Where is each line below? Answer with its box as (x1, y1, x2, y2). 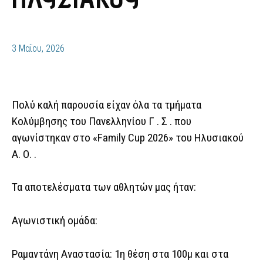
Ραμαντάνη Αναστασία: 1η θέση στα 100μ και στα (12, 247, 228, 261)
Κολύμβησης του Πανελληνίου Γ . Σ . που (12, 114, 191, 128)
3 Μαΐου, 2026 (12, 43, 65, 55)
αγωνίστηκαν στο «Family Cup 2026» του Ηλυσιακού (12, 130, 244, 144)
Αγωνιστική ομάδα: (12, 214, 97, 228)
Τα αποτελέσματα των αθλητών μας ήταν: (12, 180, 196, 194)
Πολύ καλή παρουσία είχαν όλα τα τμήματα (12, 97, 201, 112)
